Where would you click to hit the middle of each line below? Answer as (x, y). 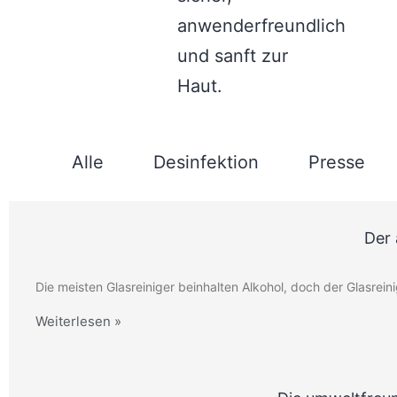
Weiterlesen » (78, 321)
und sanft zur (232, 56)
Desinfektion (206, 162)
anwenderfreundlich (261, 26)
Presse (336, 162)
